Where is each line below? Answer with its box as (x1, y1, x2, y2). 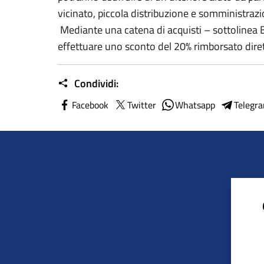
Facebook (72, 98, 108, 112)
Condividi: (72, 75, 118, 91)
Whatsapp (175, 98, 215, 112)
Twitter (127, 98, 156, 112)
